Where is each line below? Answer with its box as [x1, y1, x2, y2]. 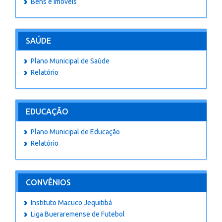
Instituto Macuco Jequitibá [31, 199, 112, 207]
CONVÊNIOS [26, 178, 71, 187]
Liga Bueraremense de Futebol [31, 210, 125, 218]
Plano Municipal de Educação [31, 128, 120, 136]
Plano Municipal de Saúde [31, 57, 110, 65]
